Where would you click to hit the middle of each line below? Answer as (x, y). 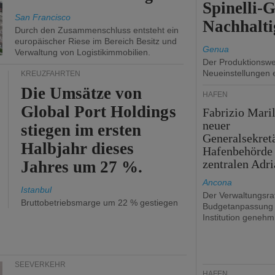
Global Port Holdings (99, 112)
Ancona (217, 182)
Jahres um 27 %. (82, 167)
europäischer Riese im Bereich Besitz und (96, 41)
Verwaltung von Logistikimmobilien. (83, 52)
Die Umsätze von (82, 93)
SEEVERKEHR (40, 265)
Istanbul (36, 190)
